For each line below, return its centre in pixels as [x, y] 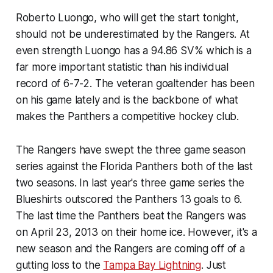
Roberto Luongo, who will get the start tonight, [127, 17]
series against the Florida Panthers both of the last [134, 166]
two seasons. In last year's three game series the [130, 183]
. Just [214, 265]
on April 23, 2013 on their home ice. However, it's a [136, 232]
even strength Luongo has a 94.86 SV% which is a [133, 50]
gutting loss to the [59, 265]
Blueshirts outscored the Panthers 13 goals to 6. [129, 199]
